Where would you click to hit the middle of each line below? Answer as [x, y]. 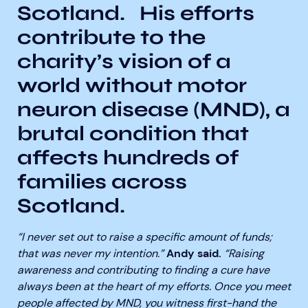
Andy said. [194, 253]
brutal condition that [133, 133]
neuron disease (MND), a [154, 109]
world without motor [132, 85]
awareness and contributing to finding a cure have [143, 270]
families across [102, 181]
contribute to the [111, 37]
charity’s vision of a [124, 61]
